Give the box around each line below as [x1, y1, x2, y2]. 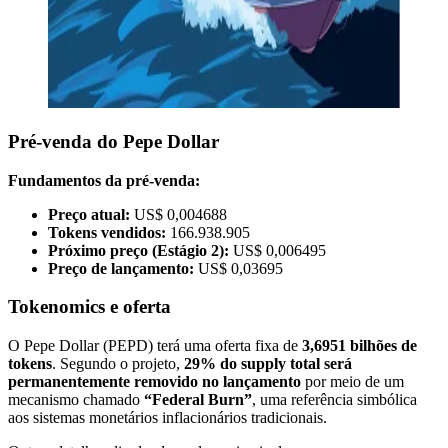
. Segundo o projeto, [52, 355, 184, 373]
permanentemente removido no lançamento [8, 373, 301, 391]
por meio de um [301, 373, 404, 391]
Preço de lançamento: [48, 259, 194, 277]
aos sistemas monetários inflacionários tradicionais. [8, 409, 327, 427]
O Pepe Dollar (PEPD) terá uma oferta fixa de [8, 337, 302, 355]
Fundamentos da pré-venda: [8, 171, 200, 189]
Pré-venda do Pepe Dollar [8, 131, 219, 153]
